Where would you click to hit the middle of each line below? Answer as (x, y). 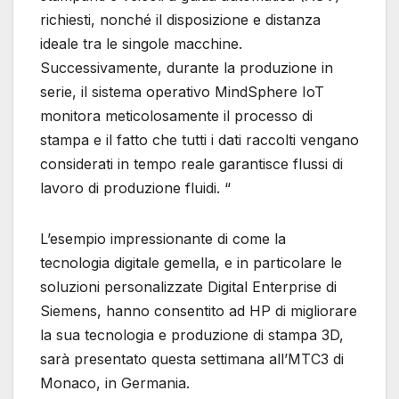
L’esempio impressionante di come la (163, 238)
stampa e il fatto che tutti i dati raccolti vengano (199, 139)
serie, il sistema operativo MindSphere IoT (182, 91)
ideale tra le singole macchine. (141, 43)
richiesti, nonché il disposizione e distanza (180, 19)
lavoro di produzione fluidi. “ (135, 187)
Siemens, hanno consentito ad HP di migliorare (199, 310)
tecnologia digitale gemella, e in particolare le (191, 262)
